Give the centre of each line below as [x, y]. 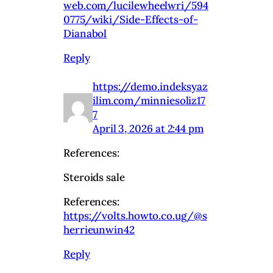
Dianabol [85, 33]
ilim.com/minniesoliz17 [149, 101]
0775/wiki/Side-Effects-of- [131, 19]
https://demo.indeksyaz [151, 87]
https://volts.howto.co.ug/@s [135, 216]
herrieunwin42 [99, 230]
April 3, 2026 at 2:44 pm [148, 129]
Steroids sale [94, 178]
